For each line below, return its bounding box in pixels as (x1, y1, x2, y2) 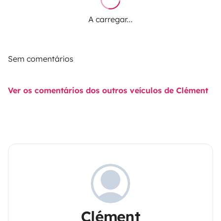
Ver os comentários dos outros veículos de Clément (8, 85, 208, 95)
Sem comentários (8, 53, 74, 64)
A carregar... (88, 14, 133, 24)
